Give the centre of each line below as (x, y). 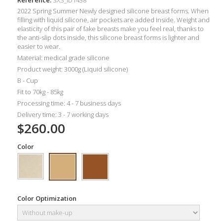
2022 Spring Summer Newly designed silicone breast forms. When (113, 11)
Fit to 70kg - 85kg (40, 92)
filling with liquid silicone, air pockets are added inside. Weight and (113, 19)
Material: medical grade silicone (63, 57)
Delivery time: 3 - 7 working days (63, 114)
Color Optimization (48, 198)
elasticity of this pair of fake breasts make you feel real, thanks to (110, 28)
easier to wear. (39, 46)
